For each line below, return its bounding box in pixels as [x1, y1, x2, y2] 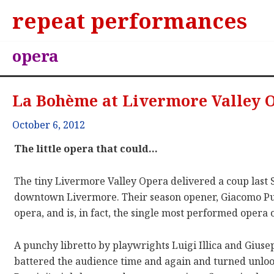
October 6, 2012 [12, 118, 86, 132]
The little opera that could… [14, 142, 158, 156]
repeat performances [12, 6, 247, 35]
